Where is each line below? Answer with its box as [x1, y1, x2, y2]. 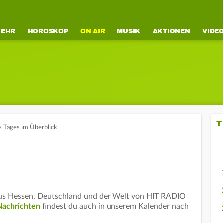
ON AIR [80, 27, 105, 35]
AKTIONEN [152, 27, 190, 35]
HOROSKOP [27, 27, 68, 35]
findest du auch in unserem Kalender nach [40, 202, 189, 210]
